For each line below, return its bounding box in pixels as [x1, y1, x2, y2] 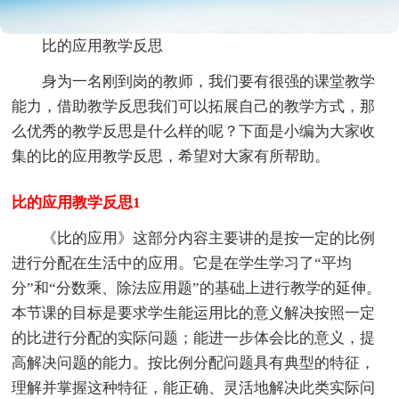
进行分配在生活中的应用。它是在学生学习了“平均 [12, 255, 353, 273]
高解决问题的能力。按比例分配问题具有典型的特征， [12, 354, 376, 372]
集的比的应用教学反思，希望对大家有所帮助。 [12, 148, 330, 166]
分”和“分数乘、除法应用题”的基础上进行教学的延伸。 [12, 280, 382, 297]
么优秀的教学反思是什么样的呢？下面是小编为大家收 [12, 123, 376, 141]
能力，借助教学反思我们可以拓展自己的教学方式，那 [12, 98, 376, 116]
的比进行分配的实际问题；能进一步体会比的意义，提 [12, 330, 376, 347]
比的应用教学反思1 [12, 194, 142, 212]
